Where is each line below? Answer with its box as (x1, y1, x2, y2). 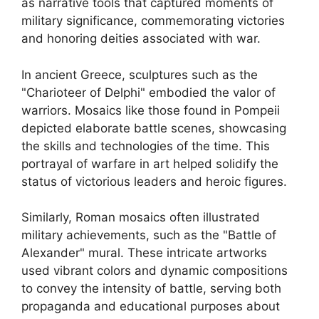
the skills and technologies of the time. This (21, 138, 270, 153)
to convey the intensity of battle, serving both (21, 281, 281, 296)
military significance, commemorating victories (21, 14, 285, 28)
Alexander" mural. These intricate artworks (21, 246, 267, 260)
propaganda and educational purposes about (21, 299, 280, 313)
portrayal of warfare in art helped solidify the (21, 156, 278, 171)
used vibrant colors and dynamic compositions (21, 263, 288, 278)
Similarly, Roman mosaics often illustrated (21, 210, 260, 224)
